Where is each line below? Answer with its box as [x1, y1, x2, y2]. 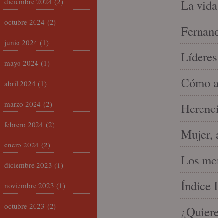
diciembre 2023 [4, 160, 52, 170]
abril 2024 [4, 78, 36, 88]
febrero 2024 [4, 119, 43, 129]
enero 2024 [4, 140, 39, 149]
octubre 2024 [4, 17, 45, 27]
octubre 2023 [4, 201, 45, 211]
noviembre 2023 [4, 181, 54, 190]
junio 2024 [4, 37, 37, 47]
